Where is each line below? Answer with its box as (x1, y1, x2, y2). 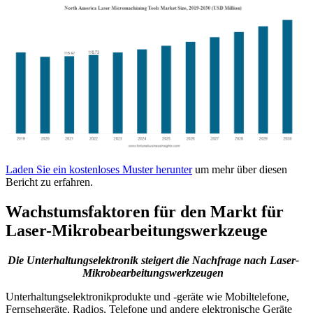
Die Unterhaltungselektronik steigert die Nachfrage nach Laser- (7, 254, 299, 266)
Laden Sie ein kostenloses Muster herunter (6, 163, 192, 175)
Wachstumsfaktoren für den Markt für (6, 202, 284, 221)
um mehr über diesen (192, 163, 287, 175)
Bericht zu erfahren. (6, 175, 93, 188)
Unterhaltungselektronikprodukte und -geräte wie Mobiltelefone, (6, 290, 289, 303)
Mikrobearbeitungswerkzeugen (82, 266, 224, 279)
